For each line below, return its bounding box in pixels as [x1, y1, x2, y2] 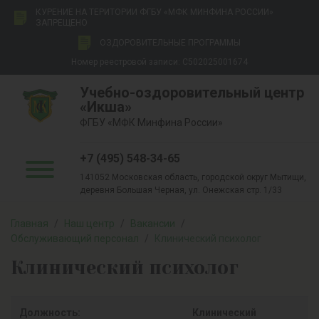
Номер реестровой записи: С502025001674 [71, 57, 248, 67]
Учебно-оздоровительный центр [80, 84, 304, 101]
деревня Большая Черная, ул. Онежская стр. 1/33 [80, 185, 282, 195]
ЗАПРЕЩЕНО [36, 18, 88, 28]
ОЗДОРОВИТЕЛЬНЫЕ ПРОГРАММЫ [100, 37, 241, 48]
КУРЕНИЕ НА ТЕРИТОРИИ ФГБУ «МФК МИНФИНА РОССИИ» [36, 7, 273, 17]
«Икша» [80, 98, 132, 115]
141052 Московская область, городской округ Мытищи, [80, 172, 306, 182]
